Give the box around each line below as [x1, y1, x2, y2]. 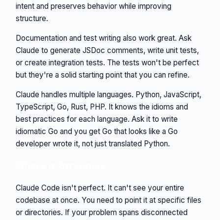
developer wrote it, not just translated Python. [16, 139, 170, 149]
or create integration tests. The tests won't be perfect [16, 58, 199, 68]
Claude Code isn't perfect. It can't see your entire [16, 183, 184, 192]
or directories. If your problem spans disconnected [16, 207, 188, 217]
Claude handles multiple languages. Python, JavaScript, [16, 90, 201, 100]
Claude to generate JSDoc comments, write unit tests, [16, 46, 199, 55]
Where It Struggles [16, 159, 105, 172]
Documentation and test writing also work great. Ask [16, 33, 192, 43]
